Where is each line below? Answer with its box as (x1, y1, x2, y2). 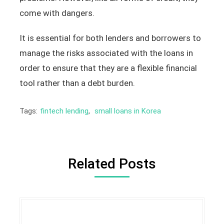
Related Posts (67, 155, 156, 172)
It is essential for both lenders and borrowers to (19, 32, 201, 43)
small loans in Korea (94, 106, 161, 115)
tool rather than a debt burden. (19, 77, 135, 88)
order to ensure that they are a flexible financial (19, 62, 197, 73)
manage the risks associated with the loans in (19, 47, 193, 58)
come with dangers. (19, 7, 94, 18)
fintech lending (39, 106, 88, 115)
